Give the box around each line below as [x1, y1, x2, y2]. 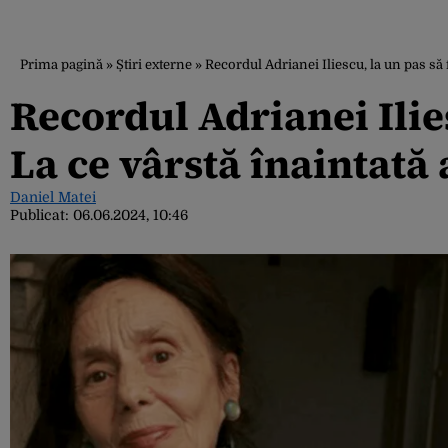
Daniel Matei [10, 189, 96, 205]
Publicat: [10, 207, 73, 223]
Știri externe [116, 57, 192, 72]
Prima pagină [20, 57, 103, 72]
